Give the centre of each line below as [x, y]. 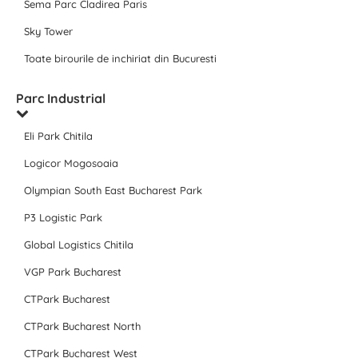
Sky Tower [48, 32]
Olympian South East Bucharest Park [113, 191]
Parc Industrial [61, 99]
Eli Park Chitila [58, 136]
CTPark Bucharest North [82, 326]
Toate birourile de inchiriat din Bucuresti [120, 59]
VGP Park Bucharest [73, 272]
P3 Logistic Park [63, 218]
